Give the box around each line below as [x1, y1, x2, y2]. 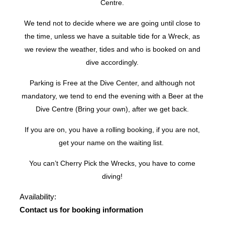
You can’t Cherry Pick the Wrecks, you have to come [29, 159, 196, 168]
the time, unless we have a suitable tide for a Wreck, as [25, 32, 200, 41]
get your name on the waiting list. [59, 139, 166, 147]
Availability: [19, 192, 56, 201]
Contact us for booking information [19, 205, 143, 214]
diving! [102, 172, 123, 181]
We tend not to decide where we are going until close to [24, 19, 201, 28]
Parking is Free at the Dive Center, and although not [30, 79, 195, 87]
